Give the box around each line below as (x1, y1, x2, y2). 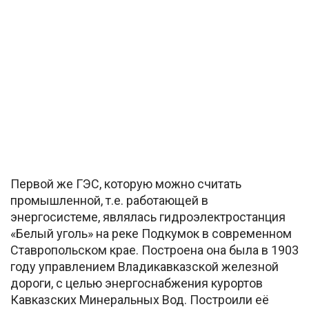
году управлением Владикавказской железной (10, 259, 279, 274)
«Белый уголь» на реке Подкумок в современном (10, 226, 292, 241)
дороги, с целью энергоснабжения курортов (10, 275, 263, 290)
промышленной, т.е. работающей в (10, 192, 208, 208)
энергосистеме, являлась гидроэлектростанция (10, 209, 286, 224)
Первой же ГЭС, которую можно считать (10, 176, 241, 191)
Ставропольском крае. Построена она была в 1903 (10, 242, 299, 257)
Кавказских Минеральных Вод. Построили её (10, 292, 269, 307)
